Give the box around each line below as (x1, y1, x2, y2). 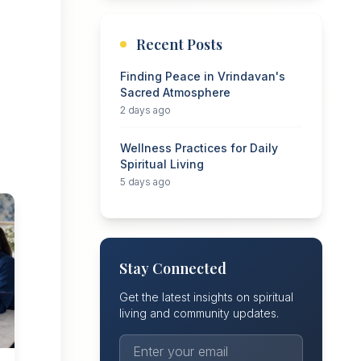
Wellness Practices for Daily (120, 141, 278, 155)
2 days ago (120, 104, 171, 116)
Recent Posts (136, 35, 222, 54)
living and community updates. (119, 306, 279, 320)
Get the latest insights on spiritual (119, 290, 293, 304)
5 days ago (120, 176, 171, 188)
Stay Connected (119, 259, 226, 278)
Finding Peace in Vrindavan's (120, 69, 285, 83)
